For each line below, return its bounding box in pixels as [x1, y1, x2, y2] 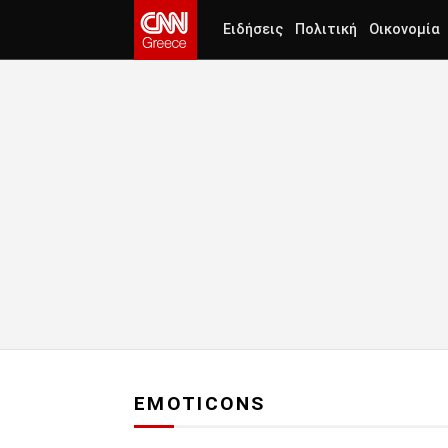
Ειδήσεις [223, 21, 283, 38]
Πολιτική [295, 21, 357, 38]
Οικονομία [369, 21, 440, 38]
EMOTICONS [134, 392, 266, 416]
